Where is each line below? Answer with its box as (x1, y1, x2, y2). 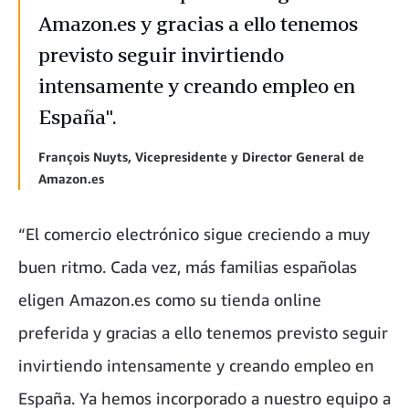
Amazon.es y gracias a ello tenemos (38, 12, 358, 37)
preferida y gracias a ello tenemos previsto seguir (18, 322, 388, 343)
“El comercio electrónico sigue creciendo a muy (18, 224, 370, 245)
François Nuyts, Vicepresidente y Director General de (38, 149, 364, 165)
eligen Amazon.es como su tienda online (18, 289, 321, 310)
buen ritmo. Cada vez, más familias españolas (18, 257, 357, 278)
